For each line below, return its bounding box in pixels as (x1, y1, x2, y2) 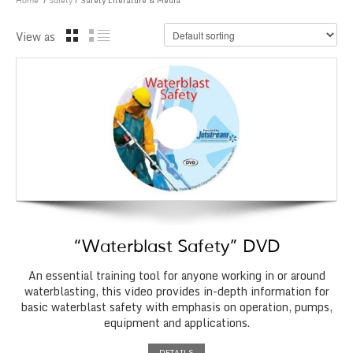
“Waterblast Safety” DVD (72, 235, 281, 258)
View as (16, 28, 58, 46)
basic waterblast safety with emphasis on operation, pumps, (20, 298, 333, 317)
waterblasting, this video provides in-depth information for (24, 282, 329, 301)
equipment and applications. (103, 314, 250, 333)
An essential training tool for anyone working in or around (28, 266, 325, 285)
